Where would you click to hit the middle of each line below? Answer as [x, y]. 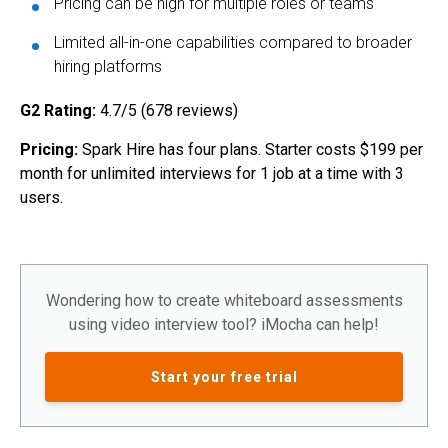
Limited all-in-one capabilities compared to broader [233, 43]
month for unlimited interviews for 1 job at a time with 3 [212, 174]
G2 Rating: [60, 111]
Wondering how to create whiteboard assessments [224, 301]
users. [41, 198]
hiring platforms [108, 67]
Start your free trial [224, 377]
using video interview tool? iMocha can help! [224, 325]
